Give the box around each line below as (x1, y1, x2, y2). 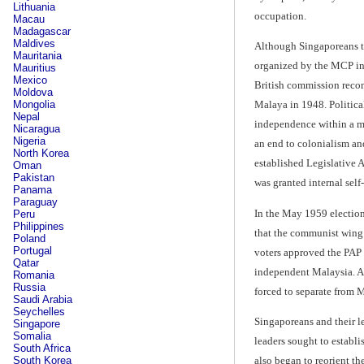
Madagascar (13, 25, 71, 37)
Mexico (13, 74, 47, 86)
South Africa (13, 342, 71, 354)
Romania (13, 269, 54, 281)
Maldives (13, 37, 55, 50)
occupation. (253, 9, 306, 22)
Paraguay (13, 196, 58, 208)
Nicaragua (13, 123, 60, 135)
